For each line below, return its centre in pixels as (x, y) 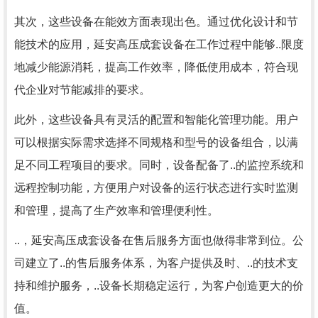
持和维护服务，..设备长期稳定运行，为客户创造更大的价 (159, 286)
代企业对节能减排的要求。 (82, 90)
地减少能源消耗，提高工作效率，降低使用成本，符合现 (156, 67)
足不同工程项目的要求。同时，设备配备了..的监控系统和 (159, 165)
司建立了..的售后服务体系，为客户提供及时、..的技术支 (156, 263)
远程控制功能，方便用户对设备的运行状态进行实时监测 (156, 188)
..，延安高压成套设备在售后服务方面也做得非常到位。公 (159, 240)
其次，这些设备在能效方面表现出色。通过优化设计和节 (156, 22)
